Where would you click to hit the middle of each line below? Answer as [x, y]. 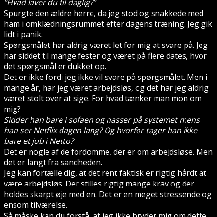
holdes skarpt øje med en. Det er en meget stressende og [108, 194]
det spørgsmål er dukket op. [55, 66]
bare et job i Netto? [39, 141]
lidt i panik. [23, 34]
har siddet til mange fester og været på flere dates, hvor [105, 55]
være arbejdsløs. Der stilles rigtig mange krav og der [99, 183]
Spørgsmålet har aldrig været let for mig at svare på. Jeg [106, 45]
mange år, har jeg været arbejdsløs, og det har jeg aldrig [106, 87]
